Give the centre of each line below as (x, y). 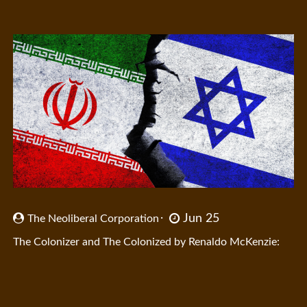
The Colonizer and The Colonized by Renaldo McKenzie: (147, 242)
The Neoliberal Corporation (94, 219)
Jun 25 (201, 219)
